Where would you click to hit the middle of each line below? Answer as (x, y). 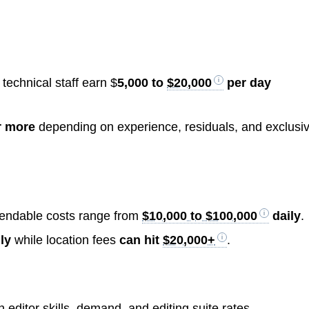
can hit (141, 240)
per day (248, 83)
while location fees (66, 240)
